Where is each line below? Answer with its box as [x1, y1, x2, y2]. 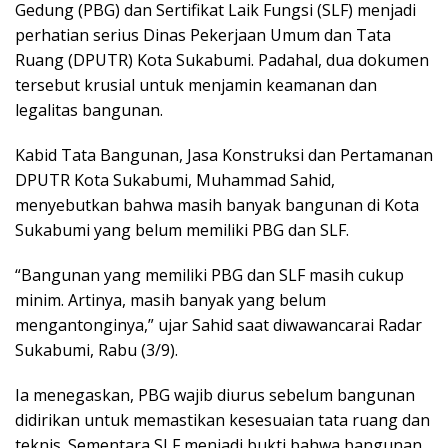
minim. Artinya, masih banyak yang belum [15, 288, 326, 311]
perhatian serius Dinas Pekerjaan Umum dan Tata [15, 23, 391, 46]
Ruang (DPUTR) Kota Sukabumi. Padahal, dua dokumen [15, 48, 429, 71]
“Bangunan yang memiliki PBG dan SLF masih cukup [15, 263, 404, 286]
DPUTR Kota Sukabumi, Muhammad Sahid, [15, 168, 335, 191]
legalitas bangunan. [15, 98, 163, 121]
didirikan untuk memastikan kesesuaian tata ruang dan [15, 408, 430, 431]
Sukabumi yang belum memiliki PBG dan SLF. [15, 218, 349, 241]
